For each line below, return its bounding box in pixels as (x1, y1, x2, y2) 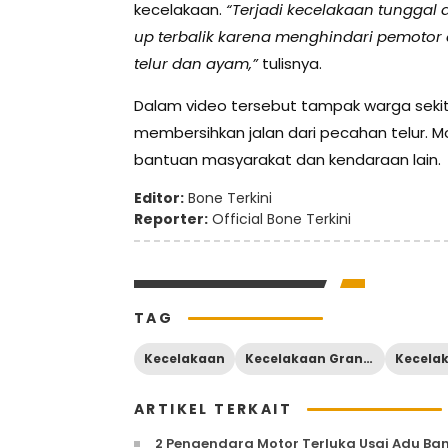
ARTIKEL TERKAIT (134, 399, 292, 420)
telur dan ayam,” (134, 53, 258, 75)
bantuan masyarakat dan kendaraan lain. (134, 149, 441, 171)
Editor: (134, 188, 184, 209)
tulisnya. (258, 53, 322, 75)
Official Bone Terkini (208, 209, 351, 230)
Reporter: (134, 209, 208, 230)
